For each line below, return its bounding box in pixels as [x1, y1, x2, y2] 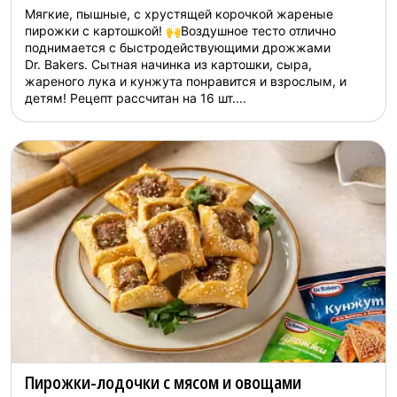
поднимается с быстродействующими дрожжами [25, 40, 331, 55]
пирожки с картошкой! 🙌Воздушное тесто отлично [25, 23, 336, 38]
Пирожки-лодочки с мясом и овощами [25, 370, 301, 394]
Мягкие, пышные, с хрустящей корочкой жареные [25, 6, 333, 21]
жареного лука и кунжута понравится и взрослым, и [25, 74, 346, 89]
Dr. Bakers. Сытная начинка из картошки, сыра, [25, 57, 312, 72]
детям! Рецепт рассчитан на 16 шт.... [25, 90, 246, 105]
